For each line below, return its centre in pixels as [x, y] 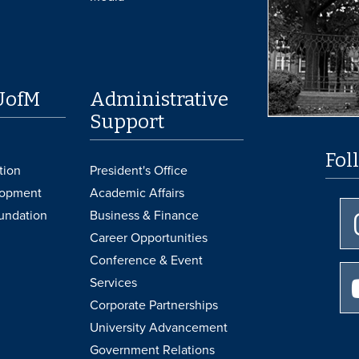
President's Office [139, 170]
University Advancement [159, 327]
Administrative [159, 99]
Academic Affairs [137, 193]
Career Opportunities [149, 238]
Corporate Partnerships [154, 305]
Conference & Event [147, 260]
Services [114, 282]
